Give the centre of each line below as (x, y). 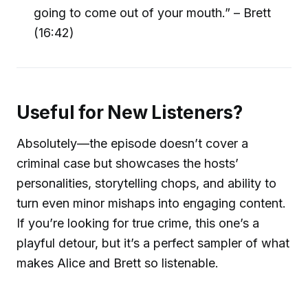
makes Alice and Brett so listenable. (118, 263)
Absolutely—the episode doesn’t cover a (132, 144)
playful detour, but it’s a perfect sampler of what (153, 243)
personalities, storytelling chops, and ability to (146, 184)
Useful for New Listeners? (130, 113)
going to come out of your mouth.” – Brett (153, 12)
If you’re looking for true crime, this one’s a (138, 223)
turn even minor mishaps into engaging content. (151, 203)
